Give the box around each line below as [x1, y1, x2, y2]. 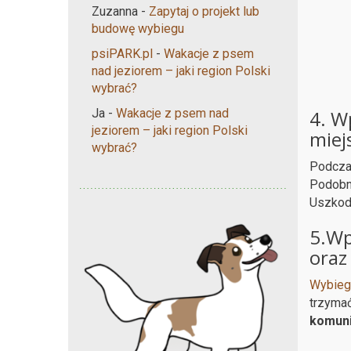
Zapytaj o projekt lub [149, 3, 259, 19]
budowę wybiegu [92, 20, 184, 36]
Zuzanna [92, 3, 138, 19]
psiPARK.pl [92, 45, 153, 61]
